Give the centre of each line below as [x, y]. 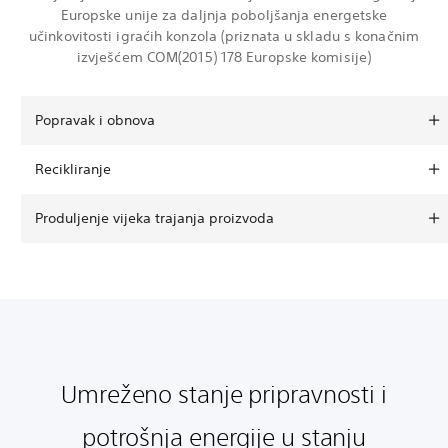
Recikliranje [73, 168]
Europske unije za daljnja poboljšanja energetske [224, 14]
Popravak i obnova [95, 119]
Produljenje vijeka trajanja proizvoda [154, 217]
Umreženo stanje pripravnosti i [224, 393]
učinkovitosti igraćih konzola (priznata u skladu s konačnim [224, 35]
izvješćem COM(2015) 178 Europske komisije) [224, 56]
